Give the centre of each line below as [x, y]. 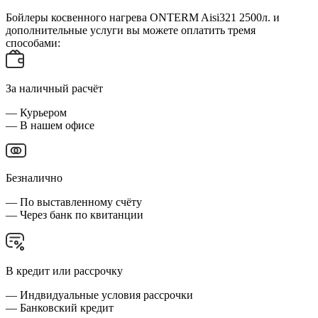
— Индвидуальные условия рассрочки [99, 295]
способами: [33, 43]
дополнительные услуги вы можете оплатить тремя [131, 31]
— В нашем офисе [50, 125]
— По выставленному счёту [74, 202]
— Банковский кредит [60, 307]
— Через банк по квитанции [75, 215]
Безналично [34, 178]
